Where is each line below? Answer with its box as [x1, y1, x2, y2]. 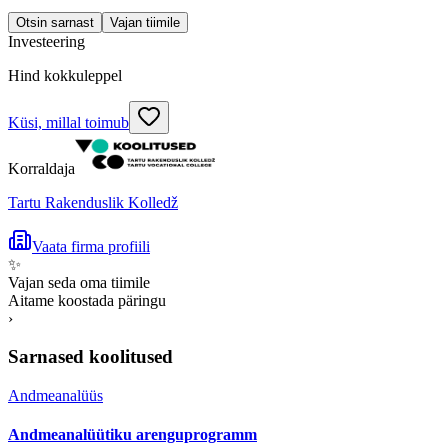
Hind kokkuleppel [8, 66, 122, 84]
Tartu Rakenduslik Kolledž [8, 193, 178, 211]
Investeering [8, 32, 85, 50]
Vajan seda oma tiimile [8, 273, 150, 291]
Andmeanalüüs [8, 387, 103, 405]
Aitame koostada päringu [8, 291, 166, 309]
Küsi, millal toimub [8, 113, 129, 131]
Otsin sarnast [16, 14, 94, 30]
